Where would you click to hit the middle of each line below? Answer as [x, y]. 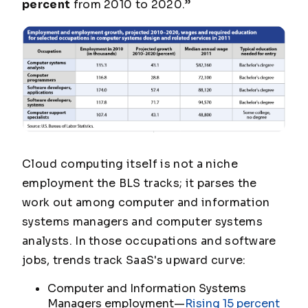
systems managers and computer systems [142, 221]
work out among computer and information [146, 202]
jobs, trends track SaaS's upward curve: [135, 260]
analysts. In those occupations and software [149, 241]
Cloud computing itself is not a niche [130, 164]
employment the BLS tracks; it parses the [140, 183]
